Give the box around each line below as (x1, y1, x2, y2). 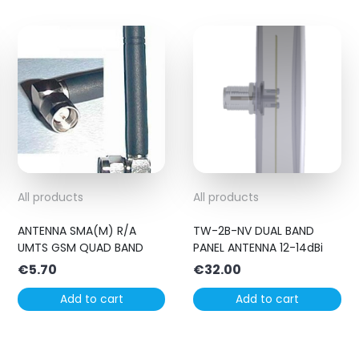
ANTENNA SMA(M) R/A (18, 223, 137, 240)
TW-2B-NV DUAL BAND (193, 223, 315, 240)
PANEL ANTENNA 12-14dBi (193, 240, 324, 256)
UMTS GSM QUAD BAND (18, 240, 144, 256)
